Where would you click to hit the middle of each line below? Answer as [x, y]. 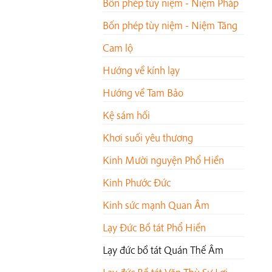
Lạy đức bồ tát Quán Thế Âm [163, 250]
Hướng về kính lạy [141, 70]
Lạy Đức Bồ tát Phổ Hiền [154, 228]
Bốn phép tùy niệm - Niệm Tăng [170, 25]
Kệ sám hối [126, 115]
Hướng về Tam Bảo [143, 93]
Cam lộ [118, 48]
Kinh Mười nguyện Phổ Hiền [163, 160]
